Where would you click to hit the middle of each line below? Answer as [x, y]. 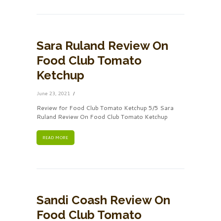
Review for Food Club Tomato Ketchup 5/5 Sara [105, 108]
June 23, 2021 [53, 93]
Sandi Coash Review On [103, 200]
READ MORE [55, 137]
